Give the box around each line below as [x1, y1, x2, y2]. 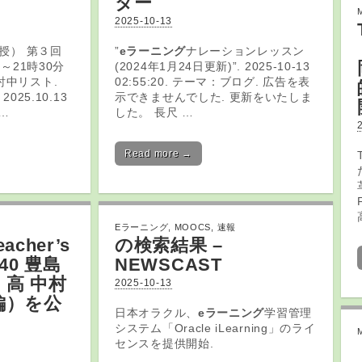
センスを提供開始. [115, 337, 214, 350]
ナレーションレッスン [185, 44, 305, 57]
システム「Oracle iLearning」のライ [115, 322, 316, 335]
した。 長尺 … [115, 106, 194, 119]
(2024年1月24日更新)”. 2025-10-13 [115, 60, 310, 73]
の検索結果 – [115, 235, 223, 255]
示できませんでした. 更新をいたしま [115, 90, 313, 103]
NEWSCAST [115, 255, 222, 275]
